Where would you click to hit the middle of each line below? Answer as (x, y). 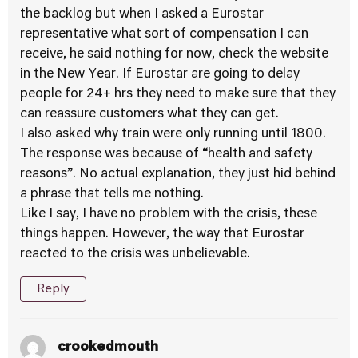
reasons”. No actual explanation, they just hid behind (178, 174)
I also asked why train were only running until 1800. (173, 134)
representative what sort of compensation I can (164, 34)
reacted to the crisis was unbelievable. (135, 254)
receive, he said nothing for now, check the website (174, 54)
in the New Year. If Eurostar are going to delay (160, 74)
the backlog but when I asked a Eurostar (142, 14)
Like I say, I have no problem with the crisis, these (169, 214)
